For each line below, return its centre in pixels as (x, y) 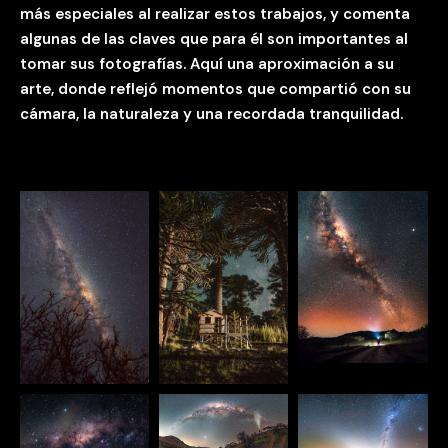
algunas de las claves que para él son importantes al (214, 38)
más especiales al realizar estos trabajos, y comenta (215, 13)
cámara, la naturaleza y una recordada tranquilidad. (211, 113)
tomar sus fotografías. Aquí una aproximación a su (207, 63)
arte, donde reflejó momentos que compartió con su (215, 88)
